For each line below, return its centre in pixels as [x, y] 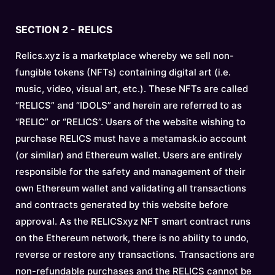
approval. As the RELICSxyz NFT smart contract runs [133, 221]
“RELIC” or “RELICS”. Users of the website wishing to [130, 122]
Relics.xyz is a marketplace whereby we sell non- [125, 56]
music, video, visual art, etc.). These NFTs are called [132, 89]
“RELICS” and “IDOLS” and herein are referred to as [129, 105]
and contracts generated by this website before [122, 205]
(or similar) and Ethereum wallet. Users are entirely [129, 155]
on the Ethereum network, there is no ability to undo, [132, 238]
